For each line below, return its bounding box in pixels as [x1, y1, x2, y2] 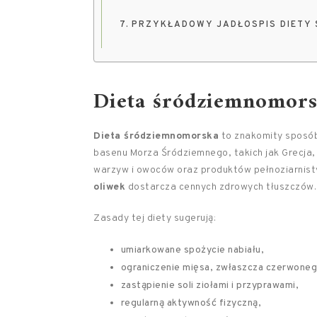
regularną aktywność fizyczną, [120, 297, 262, 309]
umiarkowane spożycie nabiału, [120, 244, 265, 256]
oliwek [93, 181, 125, 193]
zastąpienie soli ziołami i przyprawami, [120, 279, 299, 292]
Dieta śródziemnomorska [93, 130, 219, 142]
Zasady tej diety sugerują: [93, 212, 216, 224]
